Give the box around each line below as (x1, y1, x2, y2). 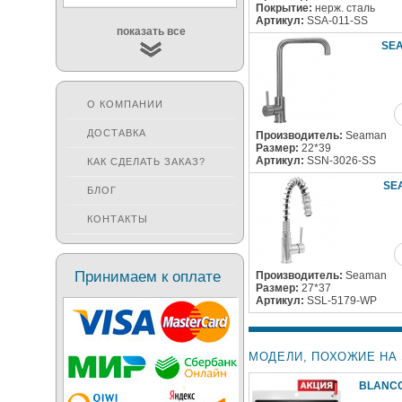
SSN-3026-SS (304, 154, 376, 168)
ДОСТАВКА (87, 127, 146, 138)
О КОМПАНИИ (87, 99, 163, 109)
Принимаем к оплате (74, 267, 221, 285)
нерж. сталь (312, 2, 375, 15)
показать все (116, 25, 186, 38)
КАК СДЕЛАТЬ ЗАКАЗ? (87, 156, 205, 167)
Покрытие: (256, 2, 312, 15)
